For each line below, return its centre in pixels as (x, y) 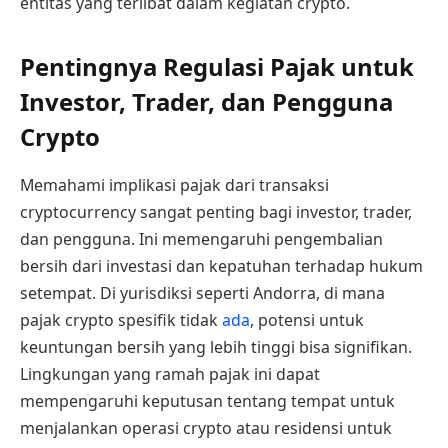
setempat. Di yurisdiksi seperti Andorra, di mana (202, 293)
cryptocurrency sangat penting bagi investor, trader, (216, 212)
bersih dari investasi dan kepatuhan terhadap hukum (221, 266)
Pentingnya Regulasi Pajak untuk (217, 67)
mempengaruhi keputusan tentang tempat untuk (207, 401)
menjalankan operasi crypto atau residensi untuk (206, 428)
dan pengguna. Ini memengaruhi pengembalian (201, 239)
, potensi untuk (307, 320)
